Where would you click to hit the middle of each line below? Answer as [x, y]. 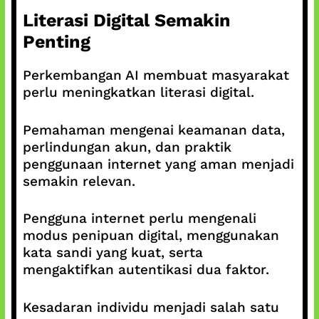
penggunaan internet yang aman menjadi [158, 164]
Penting [56, 42]
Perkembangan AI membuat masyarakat [156, 75]
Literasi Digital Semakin [126, 20]
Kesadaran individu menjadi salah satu [151, 307]
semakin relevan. [79, 181]
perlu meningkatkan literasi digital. [138, 92]
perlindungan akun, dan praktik [127, 147]
